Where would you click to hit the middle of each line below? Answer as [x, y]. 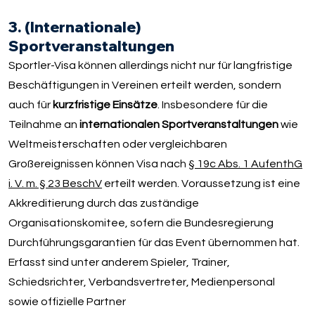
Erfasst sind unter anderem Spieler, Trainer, [120, 262]
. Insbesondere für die [213, 104]
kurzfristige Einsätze [105, 104]
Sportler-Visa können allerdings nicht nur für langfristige [151, 65]
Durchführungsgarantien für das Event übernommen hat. [154, 242]
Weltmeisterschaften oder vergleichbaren [118, 144]
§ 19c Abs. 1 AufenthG [246, 163]
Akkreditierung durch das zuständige [104, 203]
